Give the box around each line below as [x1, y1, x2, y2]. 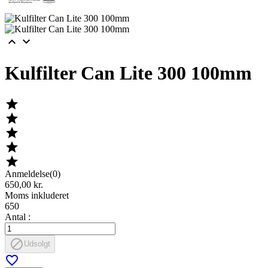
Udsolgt [24, 239, 50, 248]
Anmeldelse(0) [5, 169, 60, 179]
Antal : [5, 212, 31, 223]
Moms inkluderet [5, 190, 69, 201]
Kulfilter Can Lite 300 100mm [5, 62, 252, 84]
